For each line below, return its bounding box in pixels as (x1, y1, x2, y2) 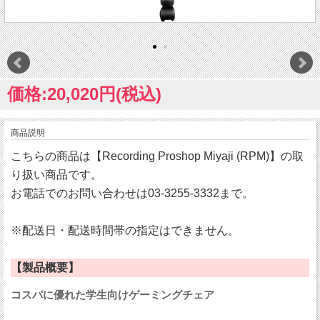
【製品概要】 (11, 261, 79, 274)
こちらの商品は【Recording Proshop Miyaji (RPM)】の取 (11, 150, 304, 163)
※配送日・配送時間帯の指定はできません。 (11, 224, 239, 237)
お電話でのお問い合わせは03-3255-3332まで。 (11, 187, 254, 200)
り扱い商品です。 (11, 169, 102, 181)
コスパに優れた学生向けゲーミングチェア (11, 289, 214, 301)
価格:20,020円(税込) (7, 84, 161, 104)
